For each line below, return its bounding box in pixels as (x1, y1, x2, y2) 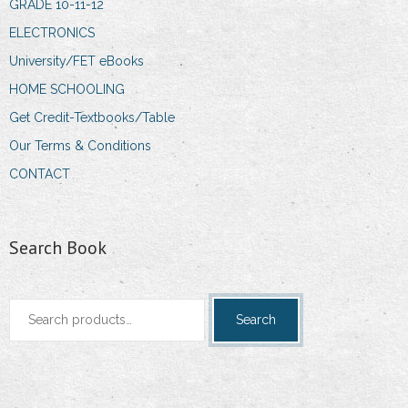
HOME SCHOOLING (9, 81, 125, 97)
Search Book (9, 235, 107, 260)
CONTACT (9, 166, 70, 181)
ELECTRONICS (9, 25, 95, 40)
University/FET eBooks (9, 53, 144, 68)
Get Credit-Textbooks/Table (9, 109, 175, 125)
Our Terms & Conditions (9, 138, 151, 153)
